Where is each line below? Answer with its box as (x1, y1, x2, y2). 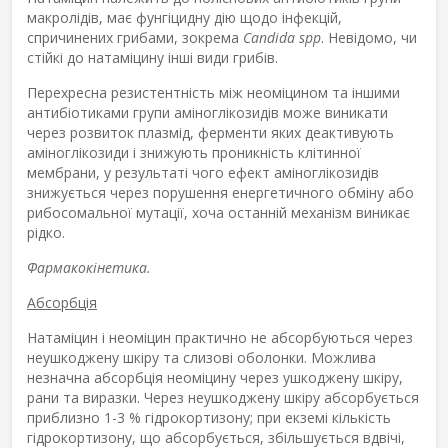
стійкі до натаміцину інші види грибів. (27, 47, 278, 67)
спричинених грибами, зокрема (27, 27, 243, 47)
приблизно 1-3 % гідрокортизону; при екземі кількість (27, 407, 391, 427)
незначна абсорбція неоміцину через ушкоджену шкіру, (27, 367, 403, 387)
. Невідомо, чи (321, 27, 417, 47)
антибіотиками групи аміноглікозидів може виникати (27, 102, 388, 122)
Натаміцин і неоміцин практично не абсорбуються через (27, 327, 413, 347)
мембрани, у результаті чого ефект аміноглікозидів (27, 162, 379, 182)
